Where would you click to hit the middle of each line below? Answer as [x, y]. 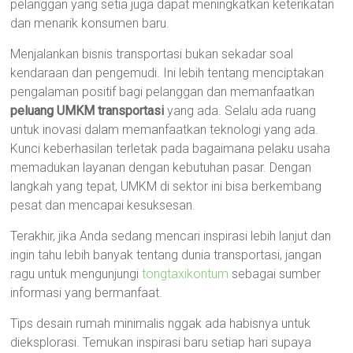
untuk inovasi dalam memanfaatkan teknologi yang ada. [165, 130]
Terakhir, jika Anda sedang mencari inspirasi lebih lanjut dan [171, 236]
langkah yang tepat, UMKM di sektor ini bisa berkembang [166, 186]
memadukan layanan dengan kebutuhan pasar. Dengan [161, 167]
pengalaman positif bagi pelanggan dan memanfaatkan [163, 92]
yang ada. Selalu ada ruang [240, 111]
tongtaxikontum [186, 274]
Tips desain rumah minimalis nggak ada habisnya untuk [161, 323]
